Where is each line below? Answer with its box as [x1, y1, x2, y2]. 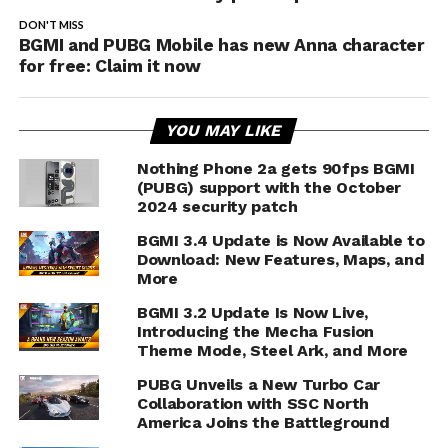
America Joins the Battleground [136, 413, 390, 433]
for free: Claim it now [18, 56, 201, 77]
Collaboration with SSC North [136, 394, 369, 414]
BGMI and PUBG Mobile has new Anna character [18, 35, 425, 56]
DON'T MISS [18, 18, 84, 32]
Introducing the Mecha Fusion [136, 322, 374, 342]
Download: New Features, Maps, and [136, 250, 425, 270]
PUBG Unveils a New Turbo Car [136, 375, 380, 395]
